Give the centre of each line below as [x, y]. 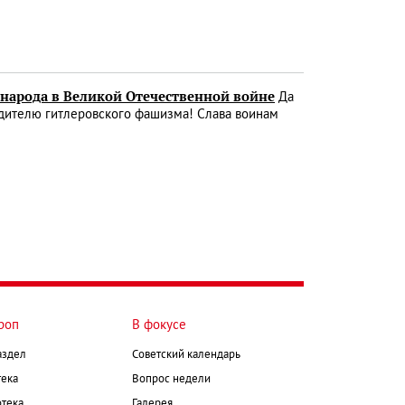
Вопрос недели [171, 379]
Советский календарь [186, 355]
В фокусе [159, 325]
